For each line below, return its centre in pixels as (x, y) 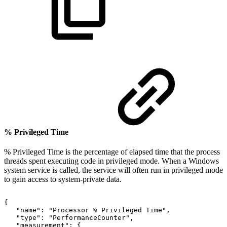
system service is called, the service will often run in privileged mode (113, 170)
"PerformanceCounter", (91, 218)
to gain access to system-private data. (63, 179)
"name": (30, 210)
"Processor (69, 210)
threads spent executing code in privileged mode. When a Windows (111, 161)
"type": (30, 218)
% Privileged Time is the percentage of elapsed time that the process (112, 152)
